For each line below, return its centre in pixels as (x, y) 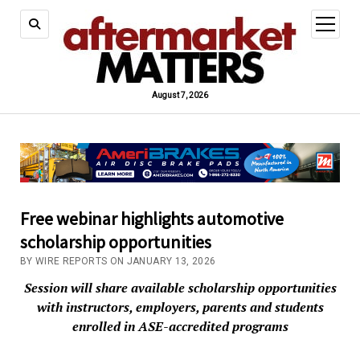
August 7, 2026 (180, 95)
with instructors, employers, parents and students (180, 307)
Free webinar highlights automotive (151, 219)
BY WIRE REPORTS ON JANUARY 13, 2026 (118, 262)
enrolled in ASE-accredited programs (180, 327)
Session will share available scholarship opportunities (180, 288)
